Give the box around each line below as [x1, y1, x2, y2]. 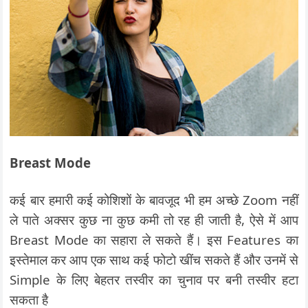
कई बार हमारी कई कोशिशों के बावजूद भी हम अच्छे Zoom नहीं [10, 190, 298, 208]
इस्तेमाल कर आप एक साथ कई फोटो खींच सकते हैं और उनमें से [10, 250, 298, 268]
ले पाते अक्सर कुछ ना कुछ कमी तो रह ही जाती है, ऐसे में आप [10, 210, 298, 228]
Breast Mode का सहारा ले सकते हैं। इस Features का [10, 230, 298, 248]
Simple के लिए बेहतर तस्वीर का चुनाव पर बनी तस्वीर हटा [10, 270, 298, 288]
